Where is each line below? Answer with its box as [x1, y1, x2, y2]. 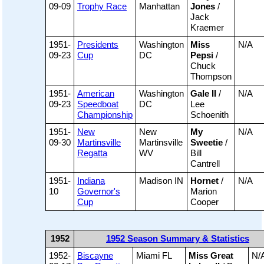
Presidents [77, 39, 118, 50]
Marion [190, 186, 217, 197]
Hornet [190, 176, 219, 186]
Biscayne [77, 250, 113, 261]
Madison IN [139, 176, 183, 186]
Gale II [190, 88, 216, 99]
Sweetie [190, 137, 223, 148]
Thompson [190, 71, 232, 82]
